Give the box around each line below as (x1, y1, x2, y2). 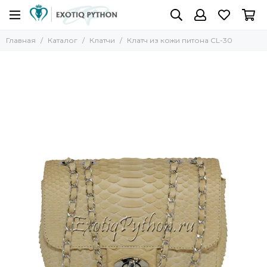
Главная (6, 36, 36, 45)
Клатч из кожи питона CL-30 (127, 36, 232, 45)
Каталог (48, 36, 77, 45)
